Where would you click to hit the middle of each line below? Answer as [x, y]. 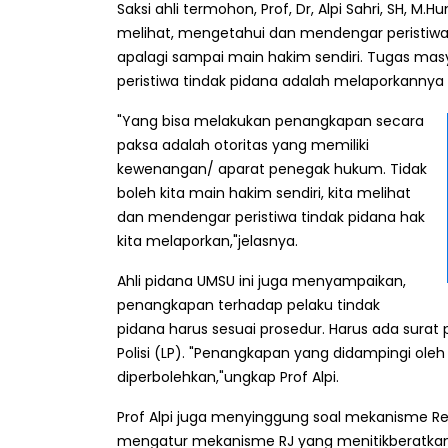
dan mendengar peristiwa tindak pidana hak [271, 217]
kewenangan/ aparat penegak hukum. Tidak [272, 169]
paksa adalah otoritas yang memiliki [243, 145]
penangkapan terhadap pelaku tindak [248, 305]
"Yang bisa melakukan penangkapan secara [270, 121]
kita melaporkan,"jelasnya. [207, 241]
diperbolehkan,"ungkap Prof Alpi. [228, 377]
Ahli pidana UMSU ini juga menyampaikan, [261, 281]
